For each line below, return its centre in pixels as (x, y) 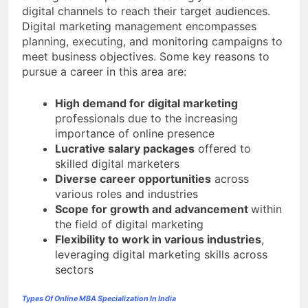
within (266, 209)
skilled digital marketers (117, 164)
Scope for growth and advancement (153, 209)
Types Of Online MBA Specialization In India (99, 299)
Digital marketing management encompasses (139, 26)
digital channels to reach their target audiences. (146, 11)
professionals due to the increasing (146, 119)
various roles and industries (130, 194)
